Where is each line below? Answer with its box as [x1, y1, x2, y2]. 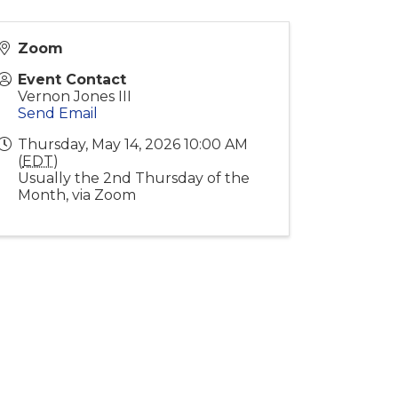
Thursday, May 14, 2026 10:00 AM [18, 135, 249, 153]
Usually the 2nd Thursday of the [18, 169, 251, 187]
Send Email [18, 104, 99, 122]
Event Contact [18, 70, 127, 88]
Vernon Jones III [18, 87, 132, 105]
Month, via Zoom [18, 186, 137, 203]
